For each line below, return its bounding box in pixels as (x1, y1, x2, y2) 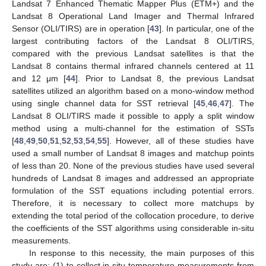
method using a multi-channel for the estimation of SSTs (12, 123, 254, 133)
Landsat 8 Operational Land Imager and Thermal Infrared (12, 11, 254, 21)
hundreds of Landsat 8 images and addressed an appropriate (12, 173, 254, 183)
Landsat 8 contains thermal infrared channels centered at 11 (12, 61, 254, 71)
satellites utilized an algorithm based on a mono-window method (12, 85, 254, 96)
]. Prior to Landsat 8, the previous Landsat (75, 73, 254, 83)
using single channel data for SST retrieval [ (12, 98, 197, 108)
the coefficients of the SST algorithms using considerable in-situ (12, 223, 254, 233)
